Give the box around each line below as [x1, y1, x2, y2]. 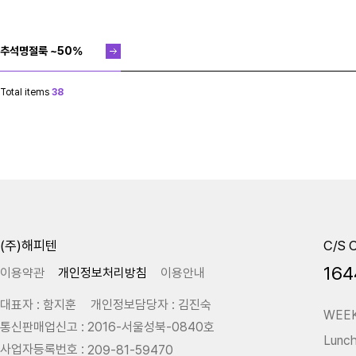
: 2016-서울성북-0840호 [78, 319, 215, 335]
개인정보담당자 [91, 296, 168, 312]
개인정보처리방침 [58, 265, 147, 281]
